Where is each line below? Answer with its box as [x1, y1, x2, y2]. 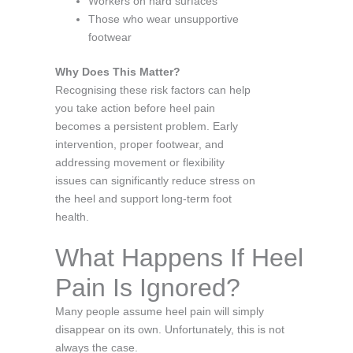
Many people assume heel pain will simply [55, 304, 264, 318]
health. [55, 210, 89, 223]
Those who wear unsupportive [88, 12, 239, 25]
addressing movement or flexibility [55, 155, 225, 169]
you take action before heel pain [55, 101, 215, 114]
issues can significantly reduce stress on [55, 173, 255, 187]
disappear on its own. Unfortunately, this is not [55, 322, 284, 336]
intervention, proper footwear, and [55, 137, 224, 150]
